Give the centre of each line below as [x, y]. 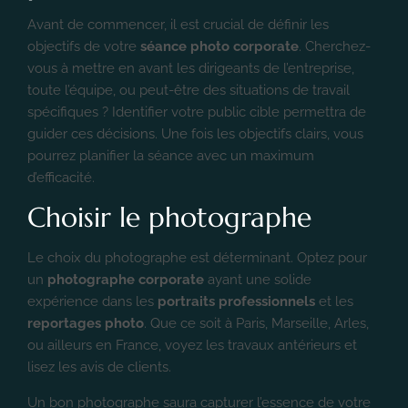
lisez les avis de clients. [99, 367]
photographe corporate [126, 279]
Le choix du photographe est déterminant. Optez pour [197, 257]
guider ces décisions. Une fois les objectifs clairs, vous [195, 133]
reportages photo [86, 323]
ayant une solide [258, 279]
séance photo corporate [219, 46]
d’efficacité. [61, 177]
